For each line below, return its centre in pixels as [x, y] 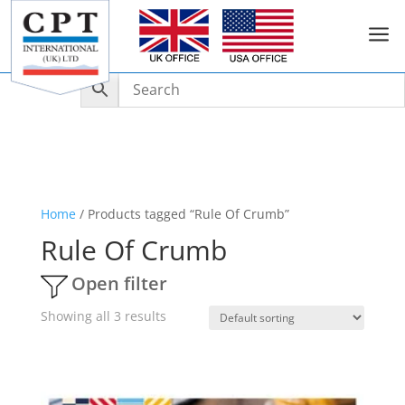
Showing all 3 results [103, 316]
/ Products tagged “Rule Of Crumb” [182, 214]
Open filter [119, 283]
